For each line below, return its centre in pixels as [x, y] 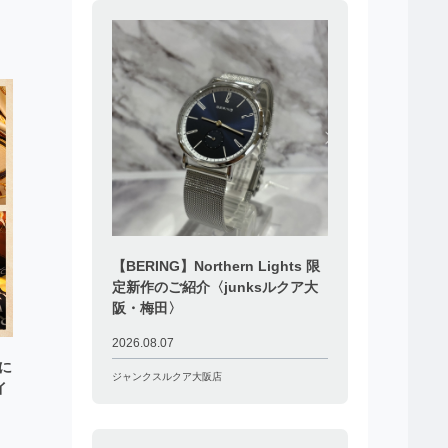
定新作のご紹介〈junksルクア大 [214, 286]
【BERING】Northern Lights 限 [215, 265]
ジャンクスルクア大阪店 [166, 376]
